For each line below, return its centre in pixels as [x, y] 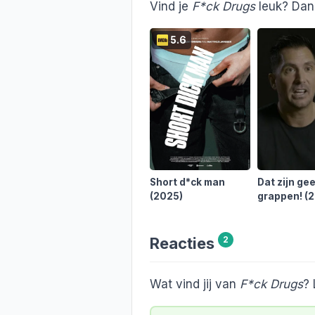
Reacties [182, 243]
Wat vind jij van [195, 284]
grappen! [281, 196]
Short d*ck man [187, 182]
